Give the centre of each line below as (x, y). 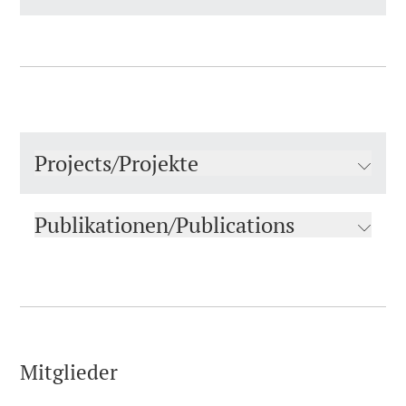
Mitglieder (69, 372)
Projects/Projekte (116, 163)
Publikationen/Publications (164, 224)
